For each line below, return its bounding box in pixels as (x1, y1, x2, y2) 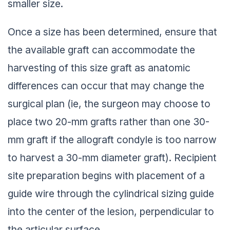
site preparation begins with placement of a (8, 167, 205, 180)
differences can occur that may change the (8, 77, 204, 90)
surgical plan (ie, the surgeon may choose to (8, 95, 210, 108)
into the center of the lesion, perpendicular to (8, 203, 214, 216)
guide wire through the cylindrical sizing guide (8, 185, 214, 198)
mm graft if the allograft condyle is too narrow (8, 131, 217, 144)
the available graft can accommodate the (8, 41, 195, 54)
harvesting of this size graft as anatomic (8, 59, 190, 72)
